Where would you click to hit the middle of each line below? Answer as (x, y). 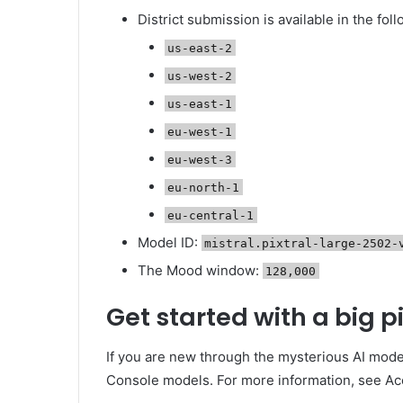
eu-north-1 (204, 187)
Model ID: (170, 242)
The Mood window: (200, 270)
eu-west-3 (200, 159)
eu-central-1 (211, 215)
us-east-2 (200, 48)
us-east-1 (200, 103)
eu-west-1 (200, 131)
